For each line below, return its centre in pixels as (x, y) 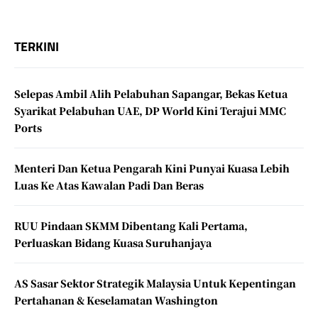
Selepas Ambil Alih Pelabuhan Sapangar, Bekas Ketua (151, 94)
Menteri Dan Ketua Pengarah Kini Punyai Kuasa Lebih (152, 168)
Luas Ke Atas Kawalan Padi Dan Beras (109, 185)
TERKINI (37, 46)
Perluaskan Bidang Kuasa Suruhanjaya (113, 243)
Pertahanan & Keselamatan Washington (116, 300)
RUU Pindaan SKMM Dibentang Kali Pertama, (131, 226)
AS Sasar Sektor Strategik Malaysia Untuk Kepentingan (155, 283)
